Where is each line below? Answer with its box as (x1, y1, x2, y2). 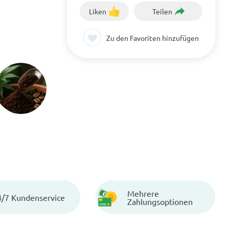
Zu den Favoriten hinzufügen (106, 33, 199, 42)
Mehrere (127, 188, 159, 198)
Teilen (152, 7, 172, 16)
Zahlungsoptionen (127, 196, 193, 207)
